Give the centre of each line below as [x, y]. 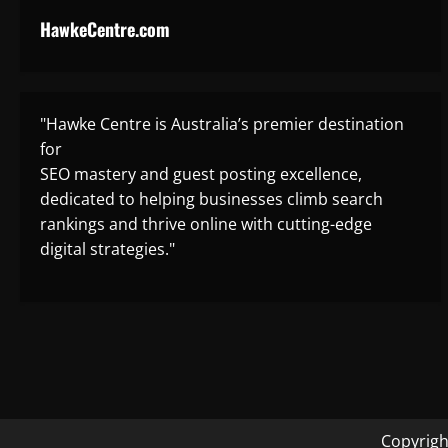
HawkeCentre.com [105, 29]
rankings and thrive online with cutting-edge [206, 224]
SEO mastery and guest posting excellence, [201, 174]
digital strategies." [107, 249]
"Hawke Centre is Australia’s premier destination [222, 124]
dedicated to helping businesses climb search [211, 199]
